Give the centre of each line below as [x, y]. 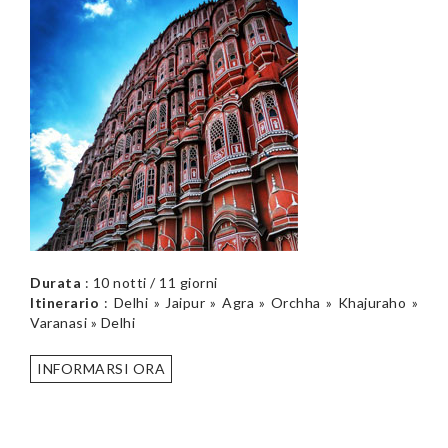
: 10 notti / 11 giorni [149, 282]
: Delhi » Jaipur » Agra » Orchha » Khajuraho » [258, 302]
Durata [55, 282]
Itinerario [64, 302]
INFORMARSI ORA [101, 368]
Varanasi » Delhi [82, 322]
